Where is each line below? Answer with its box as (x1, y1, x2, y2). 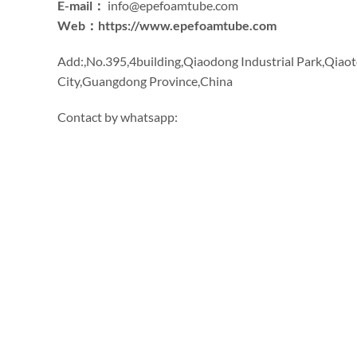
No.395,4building (86, 53, 181, 69)
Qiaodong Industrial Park (183, 53, 322, 69)
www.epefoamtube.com (139, 18, 277, 33)
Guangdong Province (82, 73, 198, 88)
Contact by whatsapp (57, 109, 175, 124)
